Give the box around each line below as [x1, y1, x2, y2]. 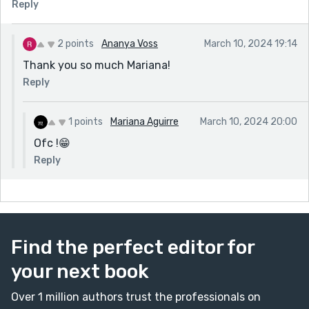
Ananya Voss [101, 37, 158, 50]
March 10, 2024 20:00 [200, 115, 297, 128]
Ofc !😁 [34, 136, 70, 150]
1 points [68, 115, 103, 128]
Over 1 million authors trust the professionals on [11, 290, 261, 303]
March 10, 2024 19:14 [204, 37, 297, 50]
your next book [11, 259, 149, 283]
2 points [57, 37, 94, 50]
